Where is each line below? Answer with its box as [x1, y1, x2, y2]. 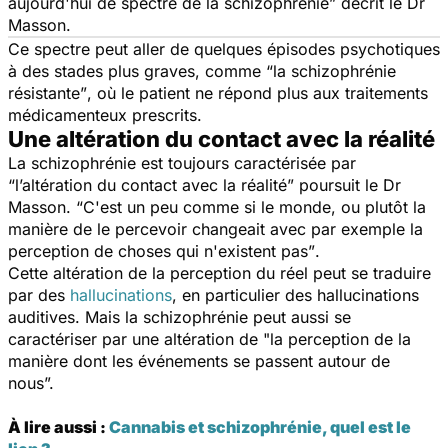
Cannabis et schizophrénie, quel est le [109, 416, 411, 437]
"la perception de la [258, 328, 411, 349]
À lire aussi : [8, 416, 109, 437]
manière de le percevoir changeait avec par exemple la [8, 218, 423, 239]
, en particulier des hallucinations [172, 284, 419, 305]
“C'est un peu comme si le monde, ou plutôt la [71, 196, 426, 217]
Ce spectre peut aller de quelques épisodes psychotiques [8, 38, 440, 59]
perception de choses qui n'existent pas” [8, 240, 315, 261]
